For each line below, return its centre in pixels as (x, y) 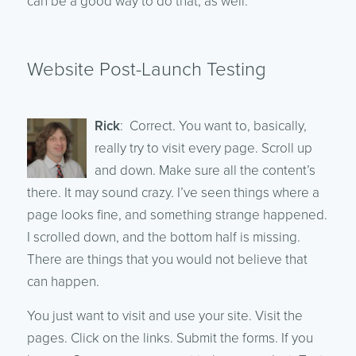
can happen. (63, 281)
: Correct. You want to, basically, (213, 126)
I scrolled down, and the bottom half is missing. (163, 237)
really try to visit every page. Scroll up (203, 148)
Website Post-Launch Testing (146, 69)
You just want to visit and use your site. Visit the (164, 315)
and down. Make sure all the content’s (205, 170)
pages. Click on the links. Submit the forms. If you (170, 338)
